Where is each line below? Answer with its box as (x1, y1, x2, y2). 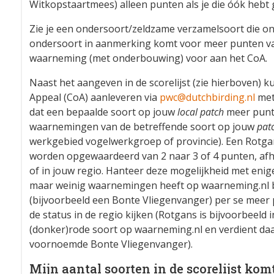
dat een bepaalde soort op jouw (29, 105, 177, 119)
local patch (177, 105, 224, 119)
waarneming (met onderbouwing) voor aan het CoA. (29, 51, 267, 65)
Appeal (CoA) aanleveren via (29, 91, 160, 105)
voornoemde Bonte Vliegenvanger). (29, 237, 193, 251)
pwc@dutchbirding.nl (160, 91, 255, 105)
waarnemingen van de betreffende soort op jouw (29, 120, 257, 134)
